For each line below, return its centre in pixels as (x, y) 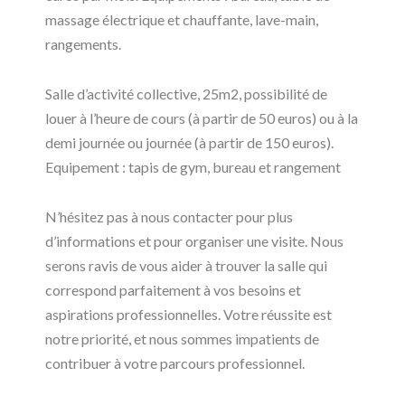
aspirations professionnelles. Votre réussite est (188, 314)
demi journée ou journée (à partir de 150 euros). (189, 142)
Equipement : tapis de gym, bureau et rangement (193, 166)
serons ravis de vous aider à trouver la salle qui (186, 265)
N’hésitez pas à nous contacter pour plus (169, 216)
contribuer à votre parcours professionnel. (175, 363)
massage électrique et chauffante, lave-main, (182, 19)
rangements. (83, 43)
